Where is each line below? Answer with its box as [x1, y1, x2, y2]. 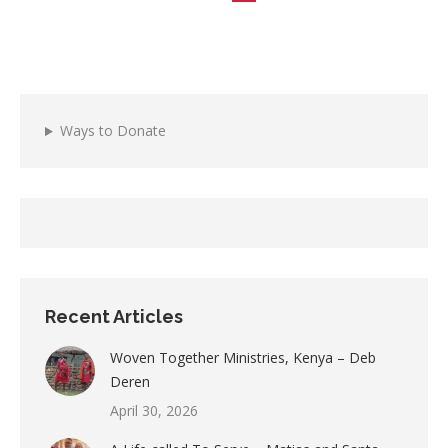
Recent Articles [45, 306, 183, 328]
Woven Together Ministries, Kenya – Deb [110, 348, 376, 368]
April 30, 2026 [110, 401, 198, 421]
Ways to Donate [59, 121, 166, 141]
